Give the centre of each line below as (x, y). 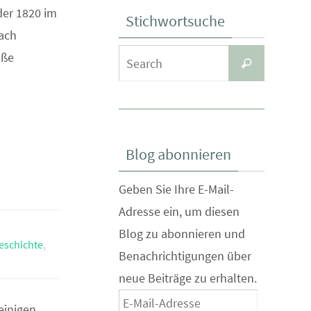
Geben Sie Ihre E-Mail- (176, 190)
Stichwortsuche (175, 21)
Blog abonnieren (178, 154)
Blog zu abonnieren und (182, 234)
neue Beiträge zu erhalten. (188, 278)
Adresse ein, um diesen (179, 212)
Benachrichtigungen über (185, 256)
